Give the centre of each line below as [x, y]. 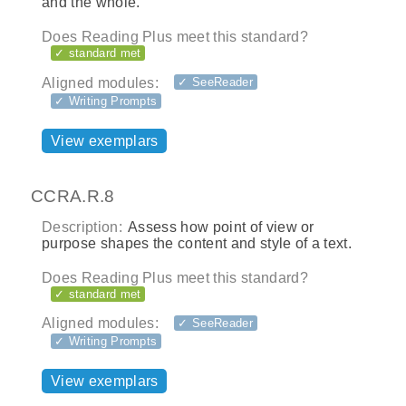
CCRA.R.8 [73, 197]
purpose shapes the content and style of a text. [197, 243]
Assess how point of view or [219, 227]
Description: [82, 227]
